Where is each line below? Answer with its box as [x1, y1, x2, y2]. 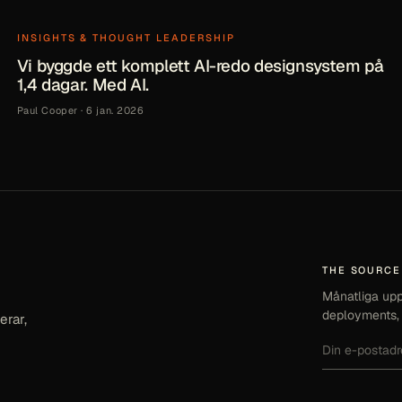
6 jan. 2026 [86, 103, 144, 117]
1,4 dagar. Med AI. [16, 73, 149, 96]
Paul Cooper [16, 103, 78, 117]
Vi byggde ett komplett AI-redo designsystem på [16, 54, 384, 77]
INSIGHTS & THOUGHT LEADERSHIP [16, 31, 236, 44]
